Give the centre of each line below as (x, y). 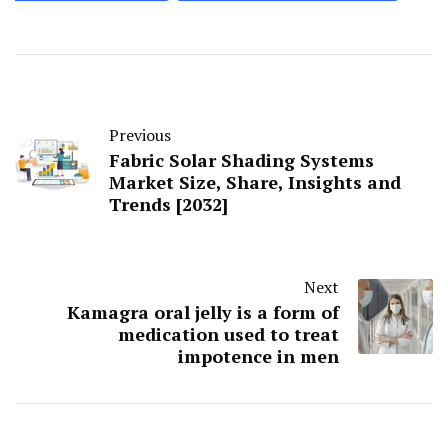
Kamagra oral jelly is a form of (203, 311)
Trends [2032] (168, 203)
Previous (140, 134)
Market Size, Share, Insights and (255, 181)
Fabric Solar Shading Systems (241, 159)
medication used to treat (228, 333)
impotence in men (258, 355)
